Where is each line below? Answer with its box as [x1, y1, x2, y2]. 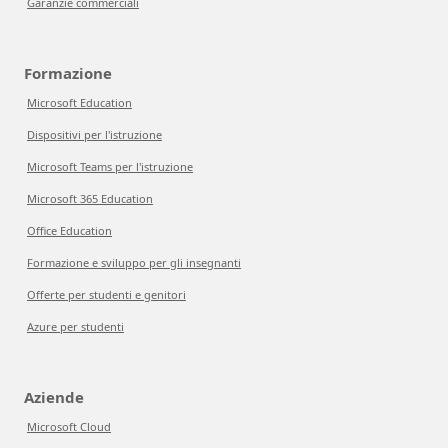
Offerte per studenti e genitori [27, 287, 186, 302]
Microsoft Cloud [27, 419, 111, 434]
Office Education [27, 223, 112, 238]
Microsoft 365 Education [27, 191, 153, 206]
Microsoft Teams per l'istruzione [27, 159, 193, 174]
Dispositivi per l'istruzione [27, 127, 162, 142]
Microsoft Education [27, 95, 132, 110]
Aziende [24, 387, 84, 407]
